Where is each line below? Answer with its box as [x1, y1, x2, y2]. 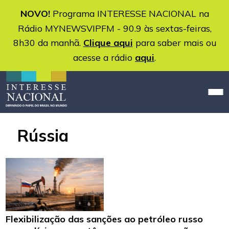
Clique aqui [83, 37, 133, 49]
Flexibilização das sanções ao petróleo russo [6, 213, 203, 225]
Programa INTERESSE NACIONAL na [50, 8, 209, 19]
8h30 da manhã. [13, 37, 83, 48]
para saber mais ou [132, 37, 216, 48]
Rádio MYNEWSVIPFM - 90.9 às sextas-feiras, [17, 22, 212, 34]
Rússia [17, 125, 68, 146]
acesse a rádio [73, 52, 135, 63]
